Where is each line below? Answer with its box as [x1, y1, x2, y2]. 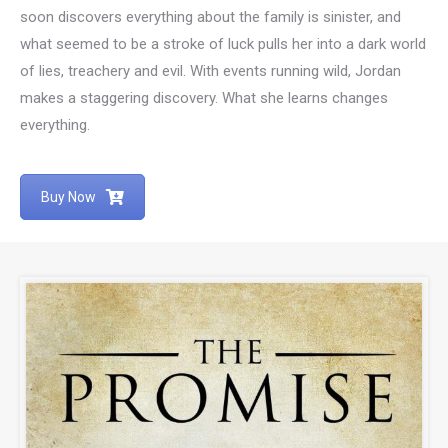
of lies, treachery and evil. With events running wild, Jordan [20, 61, 401, 80]
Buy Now [41, 188, 96, 205]
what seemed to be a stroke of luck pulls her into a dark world [20, 34, 426, 53]
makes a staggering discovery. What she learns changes [20, 88, 388, 107]
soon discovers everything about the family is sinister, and [20, 7, 401, 26]
